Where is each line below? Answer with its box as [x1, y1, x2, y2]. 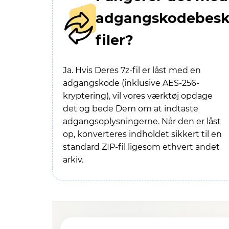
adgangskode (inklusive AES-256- [63, 78, 199, 88]
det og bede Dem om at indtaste [63, 104, 198, 113]
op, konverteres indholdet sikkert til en [63, 129, 222, 139]
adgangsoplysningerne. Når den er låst [63, 117, 221, 126]
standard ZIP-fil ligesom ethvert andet [63, 142, 220, 152]
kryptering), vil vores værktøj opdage [63, 91, 213, 101]
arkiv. [63, 155, 83, 165]
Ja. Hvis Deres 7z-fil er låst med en [63, 65, 201, 75]
